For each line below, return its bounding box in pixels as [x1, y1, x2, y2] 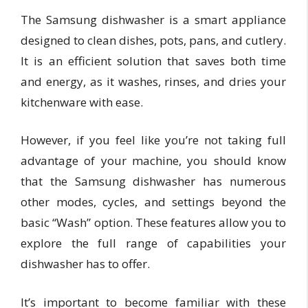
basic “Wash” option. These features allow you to [21, 214, 286, 230]
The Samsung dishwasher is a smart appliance [21, 11, 286, 27]
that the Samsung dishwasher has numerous [21, 173, 286, 189]
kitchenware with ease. [21, 93, 143, 110]
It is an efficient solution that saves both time [21, 52, 286, 69]
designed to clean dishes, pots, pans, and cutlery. [21, 32, 286, 48]
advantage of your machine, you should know [21, 153, 286, 168]
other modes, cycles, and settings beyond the [21, 194, 286, 210]
